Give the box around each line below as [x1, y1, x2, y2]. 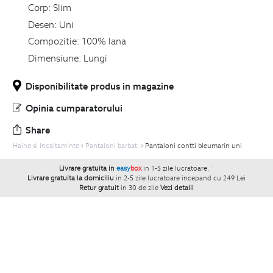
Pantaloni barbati [85, 141, 139, 150]
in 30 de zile [121, 183, 158, 192]
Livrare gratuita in [59, 163, 116, 172]
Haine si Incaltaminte [13, 141, 79, 150]
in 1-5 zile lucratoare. [143, 163, 211, 172]
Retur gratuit [79, 183, 119, 192]
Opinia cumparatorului [26, 101, 122, 114]
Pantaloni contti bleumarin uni [145, 141, 242, 150]
